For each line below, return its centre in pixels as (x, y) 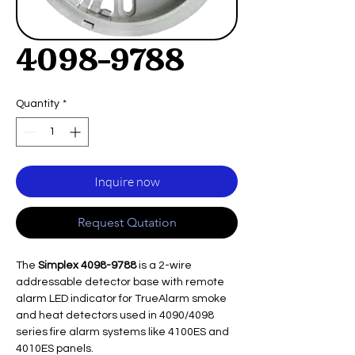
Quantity (38, 104)
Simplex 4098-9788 (87, 265)
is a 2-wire (164, 265)
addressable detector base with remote (120, 282)
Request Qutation (127, 222)
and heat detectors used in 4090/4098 (115, 315)
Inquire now (127, 181)
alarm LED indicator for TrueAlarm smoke (121, 299)
